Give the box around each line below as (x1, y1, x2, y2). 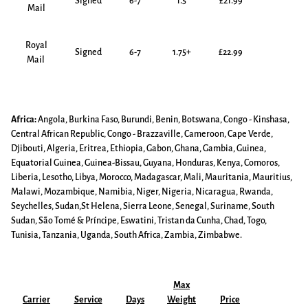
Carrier (23, 295, 50, 305)
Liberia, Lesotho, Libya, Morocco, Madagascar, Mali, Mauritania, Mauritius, (11, 173, 292, 182)
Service (74, 295, 102, 305)
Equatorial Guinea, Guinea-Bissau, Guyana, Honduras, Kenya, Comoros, (11, 158, 280, 168)
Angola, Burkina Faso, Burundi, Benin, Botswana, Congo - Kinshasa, (38, 115, 289, 124)
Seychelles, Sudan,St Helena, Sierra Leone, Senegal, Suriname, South (11, 201, 274, 211)
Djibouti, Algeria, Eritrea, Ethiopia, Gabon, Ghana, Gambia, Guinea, (11, 144, 266, 153)
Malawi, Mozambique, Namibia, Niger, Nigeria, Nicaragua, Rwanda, (11, 187, 273, 197)
